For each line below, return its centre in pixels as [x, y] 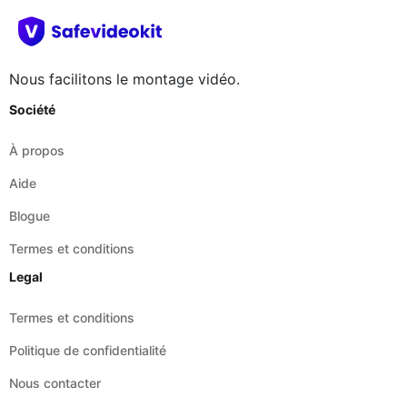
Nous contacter [55, 309]
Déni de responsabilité [76, 342]
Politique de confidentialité [88, 276]
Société [32, 35]
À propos [37, 76]
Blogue [30, 142]
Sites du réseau [57, 370]
